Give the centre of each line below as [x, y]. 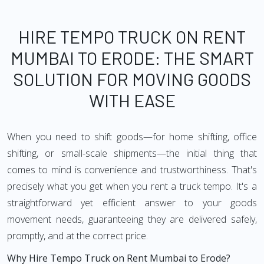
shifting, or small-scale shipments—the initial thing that [132, 153]
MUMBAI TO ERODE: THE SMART [132, 58]
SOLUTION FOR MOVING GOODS [132, 79]
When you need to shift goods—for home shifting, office [132, 137]
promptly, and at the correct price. [77, 236]
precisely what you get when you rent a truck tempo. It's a [132, 186]
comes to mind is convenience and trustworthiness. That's [132, 170]
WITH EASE [132, 100]
